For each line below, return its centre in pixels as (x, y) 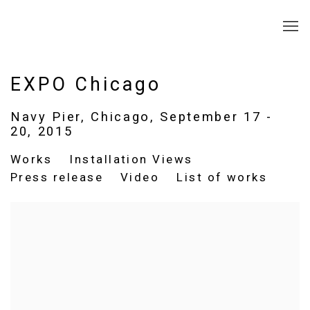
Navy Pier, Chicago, (85, 117)
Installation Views (131, 159)
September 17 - (216, 117)
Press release (57, 177)
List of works (222, 177)
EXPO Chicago (86, 84)
